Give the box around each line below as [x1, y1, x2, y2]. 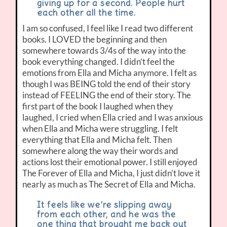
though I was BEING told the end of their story [22, 79, 191, 90]
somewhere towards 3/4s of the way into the [22, 45, 186, 56]
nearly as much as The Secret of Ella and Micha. [22, 179, 196, 190]
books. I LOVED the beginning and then [22, 34, 167, 45]
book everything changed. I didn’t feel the [22, 56, 175, 67]
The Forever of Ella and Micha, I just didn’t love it [22, 168, 201, 179]
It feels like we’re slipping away [36, 199, 172, 211]
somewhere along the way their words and [22, 145, 179, 157]
